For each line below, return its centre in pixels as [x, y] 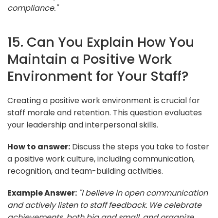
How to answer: [39, 146]
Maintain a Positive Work [90, 59]
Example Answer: [42, 193]
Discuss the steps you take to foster [140, 146]
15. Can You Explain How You [101, 42]
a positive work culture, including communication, [101, 159]
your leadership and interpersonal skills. [83, 125]
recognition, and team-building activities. [85, 171]
